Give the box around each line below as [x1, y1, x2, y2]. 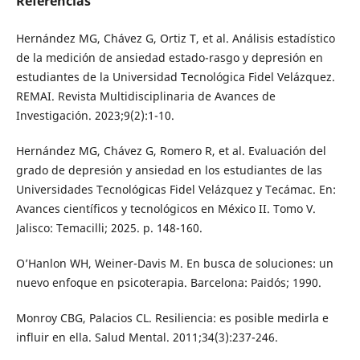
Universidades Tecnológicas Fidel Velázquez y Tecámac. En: [15, 181, 336, 197]
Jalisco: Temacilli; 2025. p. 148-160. [15, 219, 202, 235]
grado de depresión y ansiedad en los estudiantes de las [15, 162, 322, 178]
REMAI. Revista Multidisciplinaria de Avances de [15, 88, 276, 104]
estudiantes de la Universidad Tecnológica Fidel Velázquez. [15, 68, 335, 84]
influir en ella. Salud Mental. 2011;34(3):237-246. [15, 329, 278, 345]
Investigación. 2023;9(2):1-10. [15, 107, 174, 123]
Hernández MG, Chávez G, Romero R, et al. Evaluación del [15, 142, 326, 158]
